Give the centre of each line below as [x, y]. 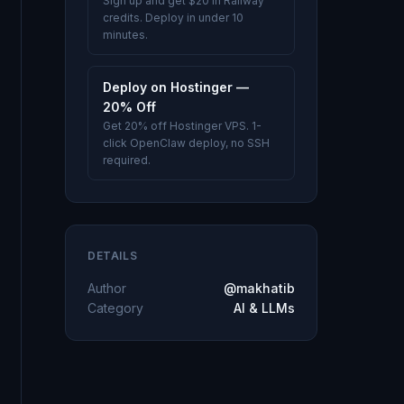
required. [127, 160]
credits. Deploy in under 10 [173, 18]
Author [107, 288]
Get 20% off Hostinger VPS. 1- [182, 126]
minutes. [125, 35]
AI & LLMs [264, 308]
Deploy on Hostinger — [176, 87]
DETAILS [113, 256]
